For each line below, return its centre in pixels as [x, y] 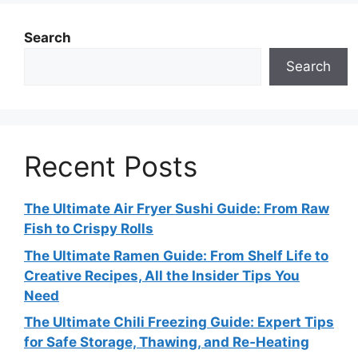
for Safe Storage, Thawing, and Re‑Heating [167, 342]
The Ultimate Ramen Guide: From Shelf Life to [176, 255]
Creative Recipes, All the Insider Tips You [162, 275]
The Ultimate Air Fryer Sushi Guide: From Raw [177, 209]
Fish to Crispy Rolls [89, 229]
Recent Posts [111, 166]
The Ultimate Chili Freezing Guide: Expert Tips [179, 322]
